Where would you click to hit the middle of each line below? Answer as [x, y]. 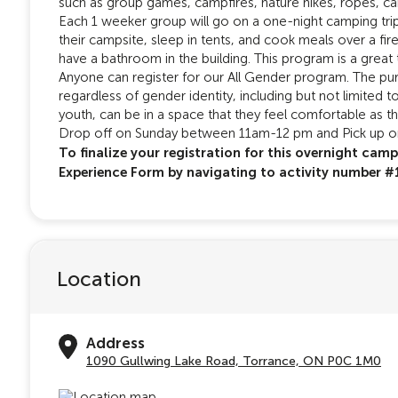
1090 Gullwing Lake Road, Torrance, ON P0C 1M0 [234, 361]
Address [115, 343]
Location [99, 279]
